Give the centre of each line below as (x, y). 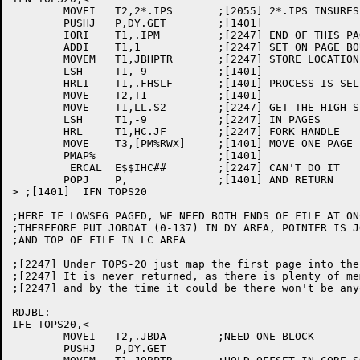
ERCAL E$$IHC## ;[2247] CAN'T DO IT (38, 168)
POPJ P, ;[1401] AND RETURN (38, 180)
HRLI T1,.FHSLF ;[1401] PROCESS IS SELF (38, 83)
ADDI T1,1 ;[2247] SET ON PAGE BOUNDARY (38, 47)
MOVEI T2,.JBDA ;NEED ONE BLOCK (38, 336)
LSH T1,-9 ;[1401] (38, 71)
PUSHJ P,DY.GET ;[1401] (38, 23)
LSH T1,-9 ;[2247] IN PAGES (38, 119)
